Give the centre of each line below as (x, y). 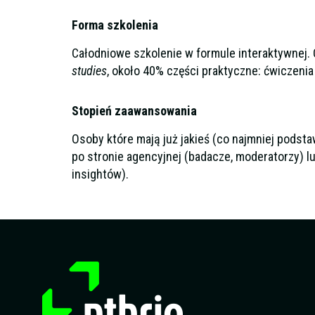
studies (89, 71)
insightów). (100, 174)
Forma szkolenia (115, 25)
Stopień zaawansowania (134, 110)
